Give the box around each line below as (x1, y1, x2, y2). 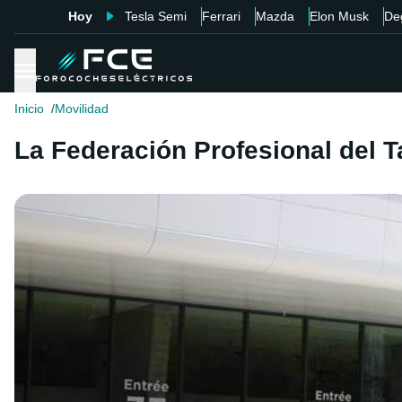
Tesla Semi (124, 9, 187, 23)
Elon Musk (309, 9, 369, 23)
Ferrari (201, 9, 240, 23)
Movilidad (55, 101, 109, 117)
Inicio (14, 101, 44, 117)
